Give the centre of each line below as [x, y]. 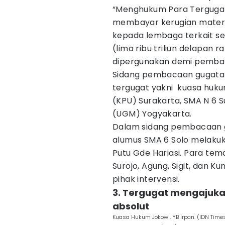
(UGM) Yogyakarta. [152, 114]
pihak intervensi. [146, 179]
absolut [131, 206]
